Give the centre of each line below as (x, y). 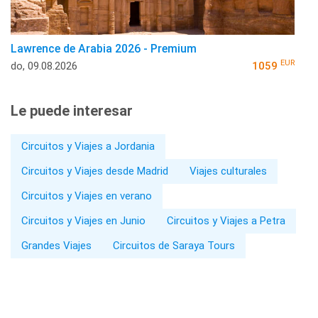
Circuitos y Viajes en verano (87, 196)
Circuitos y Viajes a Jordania (88, 146)
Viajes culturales (228, 171)
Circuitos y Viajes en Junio (83, 220)
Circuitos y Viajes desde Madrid (95, 171)
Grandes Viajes (56, 245)
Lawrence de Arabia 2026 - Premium (104, 48)
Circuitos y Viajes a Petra (226, 220)
